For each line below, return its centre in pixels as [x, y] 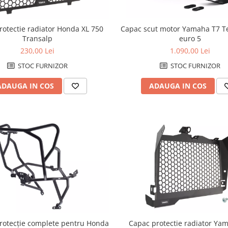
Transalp [38, 38]
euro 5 [190, 38]
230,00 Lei [38, 51]
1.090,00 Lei [190, 50]
